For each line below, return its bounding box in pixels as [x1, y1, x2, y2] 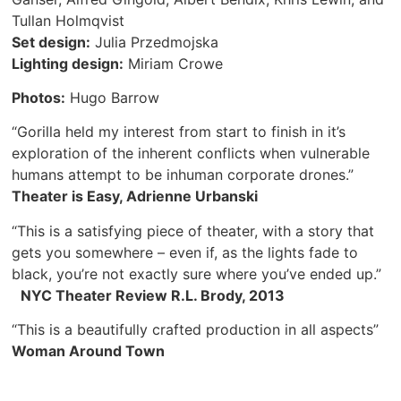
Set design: [12, 32, 91, 51]
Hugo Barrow [65, 89, 160, 107]
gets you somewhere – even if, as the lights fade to [12, 243, 359, 261]
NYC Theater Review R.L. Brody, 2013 [12, 286, 286, 304]
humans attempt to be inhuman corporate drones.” [12, 166, 363, 184]
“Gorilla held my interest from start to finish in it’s [12, 123, 346, 141]
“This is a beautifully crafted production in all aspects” [12, 320, 380, 339]
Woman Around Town [12, 342, 166, 361]
